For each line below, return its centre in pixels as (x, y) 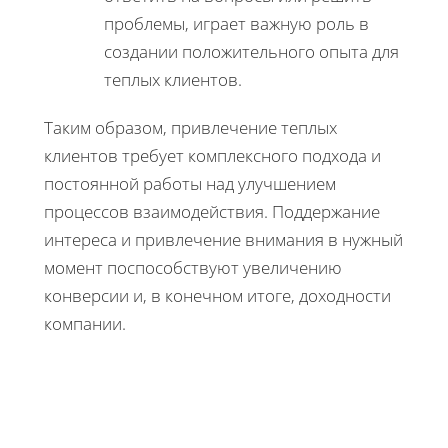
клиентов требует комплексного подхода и (212, 155)
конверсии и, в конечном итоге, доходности (217, 295)
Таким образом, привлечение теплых (190, 127)
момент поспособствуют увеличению (193, 267)
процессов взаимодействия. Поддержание (212, 211)
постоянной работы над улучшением (190, 183)
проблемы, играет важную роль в (236, 23)
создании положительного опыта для (251, 51)
